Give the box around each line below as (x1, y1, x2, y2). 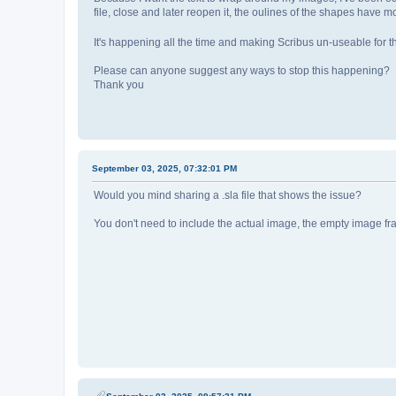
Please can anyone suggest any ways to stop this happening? (94, 64, 390, 77)
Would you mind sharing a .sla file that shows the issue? (94, 188, 362, 202)
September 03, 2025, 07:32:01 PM (92, 163, 237, 173)
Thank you (94, 78, 144, 91)
